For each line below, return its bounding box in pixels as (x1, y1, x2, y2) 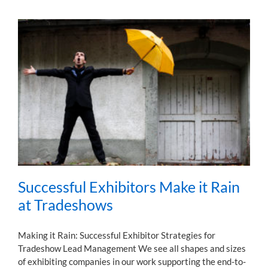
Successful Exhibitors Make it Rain (18, 177, 240, 196)
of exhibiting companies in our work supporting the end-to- (18, 255, 246, 267)
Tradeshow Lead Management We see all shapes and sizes (18, 242, 246, 254)
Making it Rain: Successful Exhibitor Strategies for (18, 229, 215, 240)
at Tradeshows (18, 195, 113, 214)
